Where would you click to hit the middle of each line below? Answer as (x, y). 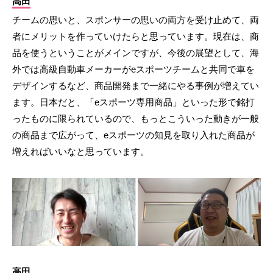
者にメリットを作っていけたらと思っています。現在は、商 (136, 37)
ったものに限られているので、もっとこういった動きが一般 (136, 119)
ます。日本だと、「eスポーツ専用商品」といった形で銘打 (133, 102)
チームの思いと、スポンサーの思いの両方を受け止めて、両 (136, 20)
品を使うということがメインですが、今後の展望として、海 (136, 53)
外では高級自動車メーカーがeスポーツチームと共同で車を (133, 69)
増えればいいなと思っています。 (81, 152)
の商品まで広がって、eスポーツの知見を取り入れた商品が (133, 135)
